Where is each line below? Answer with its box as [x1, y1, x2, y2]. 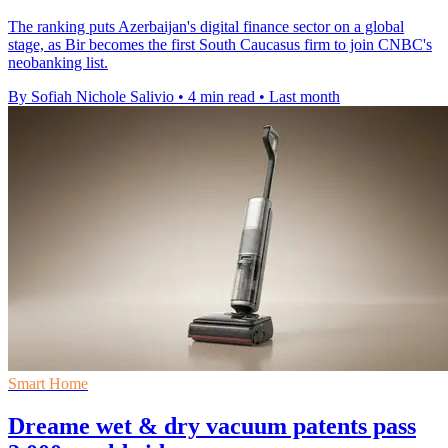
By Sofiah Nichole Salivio [8, 87, 174, 105]
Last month [269, 87, 340, 105]
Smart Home [8, 374, 88, 392]
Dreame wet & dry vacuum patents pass [8, 412, 416, 439]
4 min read [188, 87, 255, 105]
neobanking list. [8, 53, 108, 71]
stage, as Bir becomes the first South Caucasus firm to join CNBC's [8, 35, 432, 53]
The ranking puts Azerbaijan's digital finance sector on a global [8, 17, 404, 35]
